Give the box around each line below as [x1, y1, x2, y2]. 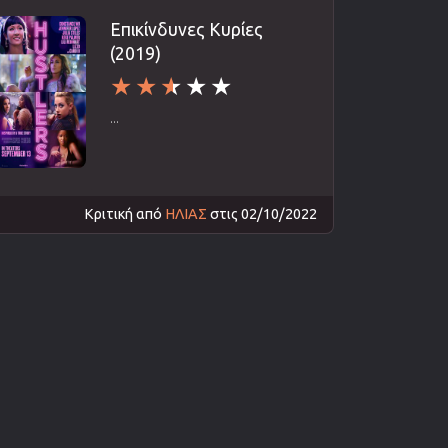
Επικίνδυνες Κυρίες [110, 19, 264, 39]
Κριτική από [84, 205, 165, 222]
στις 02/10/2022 [207, 205, 317, 222]
